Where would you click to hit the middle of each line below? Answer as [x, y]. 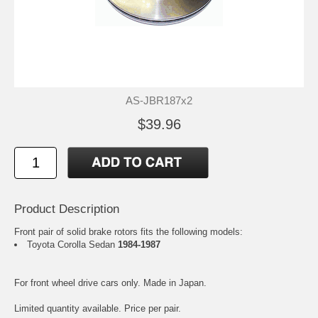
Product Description [67, 209]
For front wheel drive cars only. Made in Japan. [110, 283]
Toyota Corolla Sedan [72, 245]
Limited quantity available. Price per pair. [98, 309]
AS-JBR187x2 [159, 101]
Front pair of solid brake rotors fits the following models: [128, 232]
